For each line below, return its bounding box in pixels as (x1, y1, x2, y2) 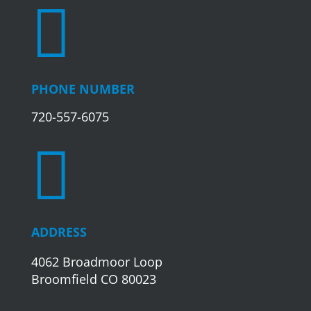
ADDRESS (31, 224, 87, 241)
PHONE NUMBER (31, 81, 135, 98)
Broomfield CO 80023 (31, 270, 156, 287)
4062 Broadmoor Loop (31, 253, 162, 270)
